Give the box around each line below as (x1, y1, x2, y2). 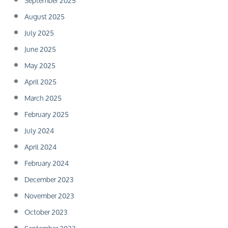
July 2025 (24, 25, 54, 41)
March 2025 (24, 91, 62, 106)
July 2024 (24, 123, 54, 138)
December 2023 (24, 172, 74, 187)
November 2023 (24, 188, 75, 204)
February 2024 (24, 156, 69, 171)
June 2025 (24, 42, 56, 57)
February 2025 (24, 107, 69, 122)
